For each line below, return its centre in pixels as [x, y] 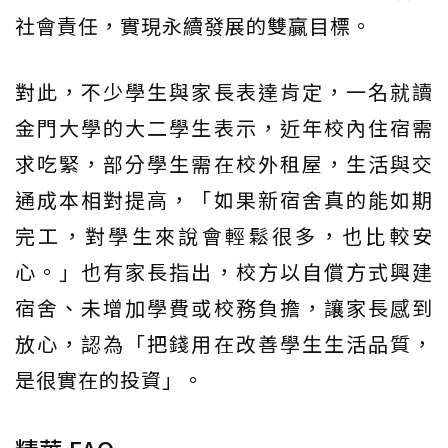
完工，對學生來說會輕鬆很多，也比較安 [224, 235]
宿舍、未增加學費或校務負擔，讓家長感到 [224, 307]
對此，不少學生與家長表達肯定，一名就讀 [224, 91]
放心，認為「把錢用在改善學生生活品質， [224, 343]
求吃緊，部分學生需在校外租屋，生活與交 [224, 163]
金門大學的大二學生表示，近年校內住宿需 [224, 127]
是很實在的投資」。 [109, 379]
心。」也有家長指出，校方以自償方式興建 [224, 271]
